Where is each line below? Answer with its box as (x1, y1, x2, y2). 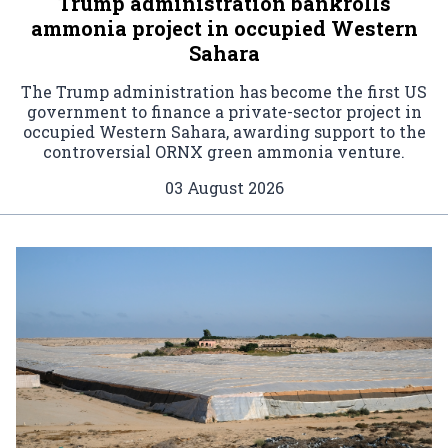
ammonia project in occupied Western (30, 14, 418, 41)
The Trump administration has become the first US (21, 80, 427, 102)
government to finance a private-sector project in (26, 100, 422, 122)
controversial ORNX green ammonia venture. (43, 140, 405, 162)
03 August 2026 (164, 176, 284, 198)
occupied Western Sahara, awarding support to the (22, 120, 426, 142)
